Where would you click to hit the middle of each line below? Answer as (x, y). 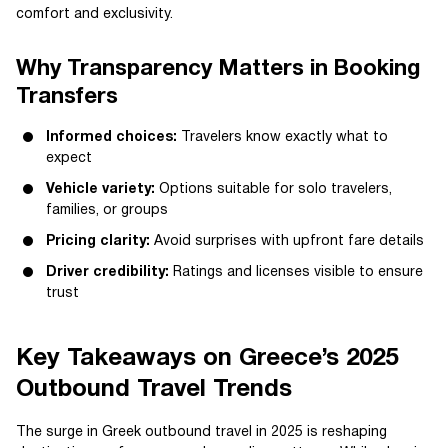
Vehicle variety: (100, 189)
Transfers (67, 96)
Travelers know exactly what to (282, 137)
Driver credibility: (107, 272)
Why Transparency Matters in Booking (218, 68)
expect (69, 158)
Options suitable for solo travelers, (273, 189)
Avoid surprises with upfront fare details (287, 241)
